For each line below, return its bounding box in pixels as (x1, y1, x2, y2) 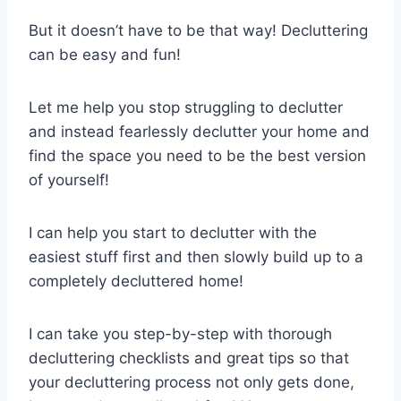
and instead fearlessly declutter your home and (29, 122, 370, 141)
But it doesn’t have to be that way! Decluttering (29, 21, 368, 39)
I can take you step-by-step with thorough (29, 324, 332, 343)
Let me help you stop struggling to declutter (29, 98, 343, 116)
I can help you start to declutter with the (29, 223, 317, 242)
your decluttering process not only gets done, (29, 372, 354, 391)
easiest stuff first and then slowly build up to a (29, 247, 363, 266)
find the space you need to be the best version (29, 146, 366, 165)
